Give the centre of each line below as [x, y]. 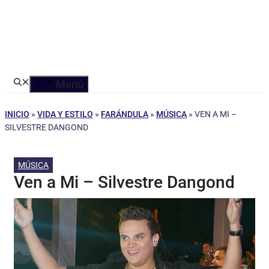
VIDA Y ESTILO [65, 114]
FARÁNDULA [125, 114]
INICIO [17, 114]
